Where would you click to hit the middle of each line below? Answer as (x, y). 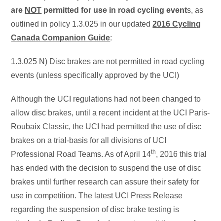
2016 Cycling (177, 24)
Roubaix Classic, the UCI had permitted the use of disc (106, 127)
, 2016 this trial (182, 154)
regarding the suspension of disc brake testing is (95, 209)
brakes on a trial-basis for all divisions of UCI (89, 140)
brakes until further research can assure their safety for (105, 182)
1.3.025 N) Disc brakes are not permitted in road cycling (108, 61)
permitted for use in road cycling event (114, 10)
